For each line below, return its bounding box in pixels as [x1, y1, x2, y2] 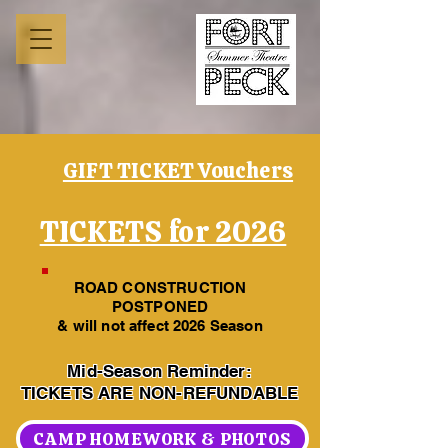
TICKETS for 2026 [39, 213, 287, 251]
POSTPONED [111, 298, 209, 315]
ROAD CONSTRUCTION [73, 279, 247, 296]
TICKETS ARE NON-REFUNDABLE [20, 383, 299, 403]
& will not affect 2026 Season [57, 317, 263, 334]
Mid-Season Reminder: [67, 361, 252, 381]
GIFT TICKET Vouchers [62, 157, 294, 184]
